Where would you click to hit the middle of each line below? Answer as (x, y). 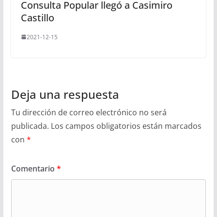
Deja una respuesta (65, 94)
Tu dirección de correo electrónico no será (89, 112)
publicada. (30, 126)
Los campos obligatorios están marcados (126, 126)
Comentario (34, 168)
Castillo (37, 17)
